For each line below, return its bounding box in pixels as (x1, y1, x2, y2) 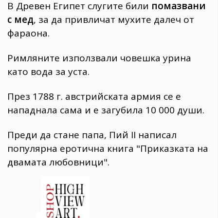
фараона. (7, 27, 50, 40)
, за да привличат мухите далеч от (34, 13, 194, 26)
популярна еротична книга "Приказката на (7, 142, 208, 155)
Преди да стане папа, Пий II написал (7, 128, 177, 141)
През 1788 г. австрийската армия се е (7, 90, 181, 103)
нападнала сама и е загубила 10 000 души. (7, 103, 204, 116)
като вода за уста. (7, 65, 90, 78)
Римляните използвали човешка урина (7, 51, 191, 64)
